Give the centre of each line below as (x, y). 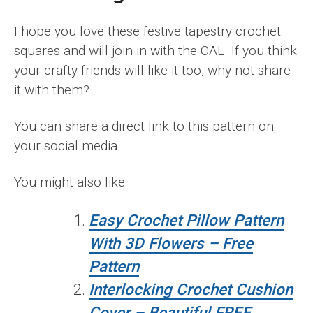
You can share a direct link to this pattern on (144, 126)
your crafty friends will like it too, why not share (152, 71)
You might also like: (71, 182)
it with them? (52, 90)
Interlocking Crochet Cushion (191, 290)
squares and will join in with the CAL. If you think (155, 51)
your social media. (69, 146)
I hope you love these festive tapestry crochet (147, 31)
